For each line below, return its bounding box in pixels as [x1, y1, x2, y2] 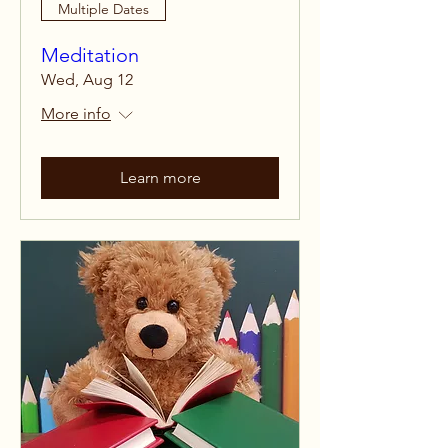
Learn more [119, 168, 201, 187]
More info [41, 104, 111, 123]
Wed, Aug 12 [41, 70, 133, 89]
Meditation [41, 43, 139, 67]
